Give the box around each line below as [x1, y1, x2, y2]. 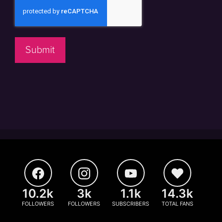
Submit [25, 44, 55, 56]
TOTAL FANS [161, 200, 193, 207]
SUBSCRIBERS [112, 200, 149, 207]
